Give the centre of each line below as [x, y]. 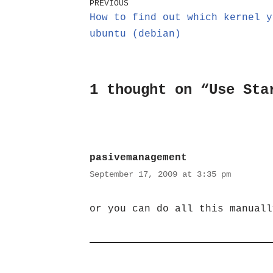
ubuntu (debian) [135, 34]
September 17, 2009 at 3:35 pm [160, 174]
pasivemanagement [138, 158]
